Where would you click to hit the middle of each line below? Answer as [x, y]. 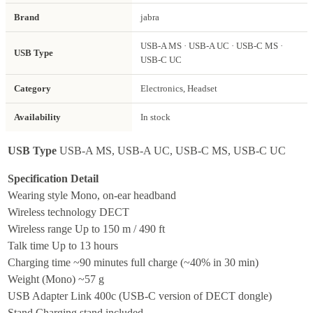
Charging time [39, 262]
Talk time [28, 245]
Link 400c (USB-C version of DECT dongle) [171, 296]
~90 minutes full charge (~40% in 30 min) [166, 262]
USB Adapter [38, 296]
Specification [38, 178]
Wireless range [40, 228]
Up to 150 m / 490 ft [120, 228]
